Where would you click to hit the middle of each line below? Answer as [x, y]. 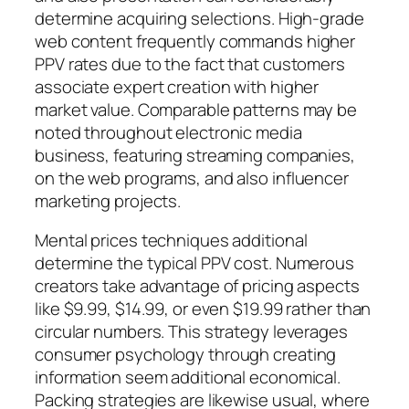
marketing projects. [108, 200]
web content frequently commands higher [195, 41]
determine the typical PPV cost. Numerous [194, 263]
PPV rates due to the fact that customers [190, 63]
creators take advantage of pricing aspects [197, 286]
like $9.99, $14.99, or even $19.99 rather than [203, 309]
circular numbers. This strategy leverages [191, 332]
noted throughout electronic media [168, 132]
